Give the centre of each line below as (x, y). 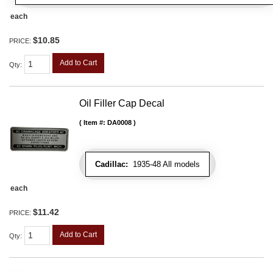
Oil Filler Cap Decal (122, 103)
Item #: (95, 122)
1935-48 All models (164, 164)
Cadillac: (112, 164)
